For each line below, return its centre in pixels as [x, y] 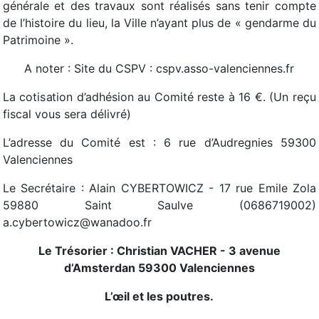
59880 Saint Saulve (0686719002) [159, 205]
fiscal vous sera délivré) [67, 114]
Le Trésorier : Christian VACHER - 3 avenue [159, 251]
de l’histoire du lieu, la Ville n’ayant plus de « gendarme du [159, 23]
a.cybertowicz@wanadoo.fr [77, 222]
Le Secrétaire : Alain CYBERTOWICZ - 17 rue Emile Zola [159, 188]
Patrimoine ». [38, 40]
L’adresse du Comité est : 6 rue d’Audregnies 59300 [159, 142]
